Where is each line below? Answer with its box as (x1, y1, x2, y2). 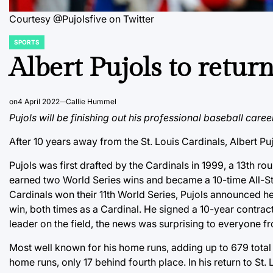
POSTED (9, 42, 34, 49)
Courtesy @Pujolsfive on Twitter (9, 13, 154, 25)
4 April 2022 (18, 97, 60, 106)
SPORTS (14, 38, 40, 46)
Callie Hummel (66, 97, 116, 106)
